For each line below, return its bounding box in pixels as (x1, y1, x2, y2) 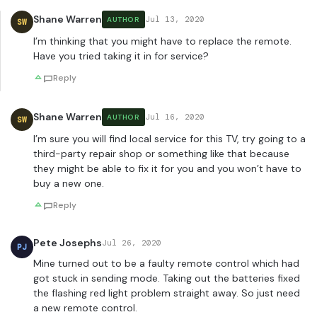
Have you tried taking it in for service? (33, 50, 209, 63)
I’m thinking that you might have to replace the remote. (33, 35, 292, 48)
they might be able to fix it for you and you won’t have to (33, 162, 301, 175)
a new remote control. (33, 301, 137, 315)
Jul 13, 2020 (144, 14, 204, 25)
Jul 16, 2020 (144, 112, 204, 122)
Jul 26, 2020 (102, 238, 161, 248)
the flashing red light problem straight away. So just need (33, 287, 300, 300)
